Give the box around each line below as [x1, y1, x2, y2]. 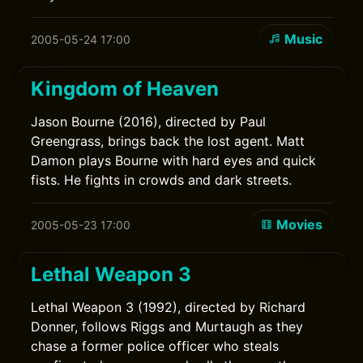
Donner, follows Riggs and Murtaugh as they [31, 318, 304, 335]
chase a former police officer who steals [31, 338, 280, 354]
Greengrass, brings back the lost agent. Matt [31, 133, 305, 149]
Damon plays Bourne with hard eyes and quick [31, 152, 317, 169]
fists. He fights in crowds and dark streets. [31, 172, 293, 188]
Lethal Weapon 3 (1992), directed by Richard [31, 299, 306, 315]
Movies [275, 216, 322, 233]
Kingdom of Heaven [31, 77, 220, 100]
